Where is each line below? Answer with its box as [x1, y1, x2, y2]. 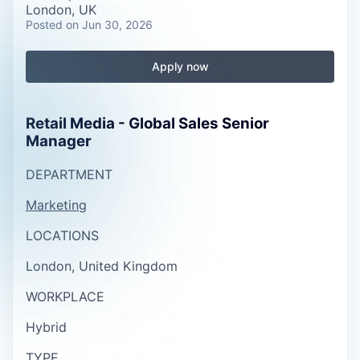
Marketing [26, 196, 87, 213]
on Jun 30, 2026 [66, 18, 153, 31]
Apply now [151, 59, 209, 73]
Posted [26, 18, 63, 31]
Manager [26, 132, 92, 150]
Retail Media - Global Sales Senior [26, 114, 269, 133]
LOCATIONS [26, 227, 99, 243]
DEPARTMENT [26, 166, 112, 182]
